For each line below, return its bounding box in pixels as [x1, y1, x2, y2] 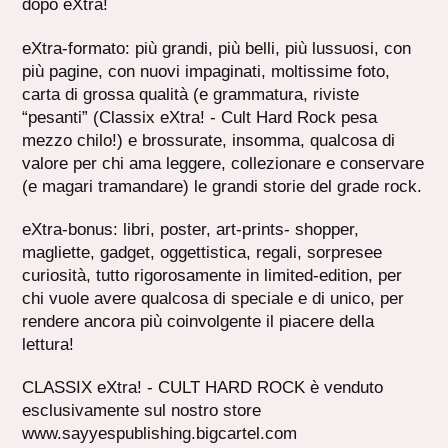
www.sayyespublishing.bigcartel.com [22, 424, 298, 444]
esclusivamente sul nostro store [22, 401, 262, 421]
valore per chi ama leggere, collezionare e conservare [22, 153, 425, 173]
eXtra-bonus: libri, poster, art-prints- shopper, [22, 219, 360, 239]
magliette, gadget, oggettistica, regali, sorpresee [22, 242, 383, 262]
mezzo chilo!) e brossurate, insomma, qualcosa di [22, 130, 396, 150]
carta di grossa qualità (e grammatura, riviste [22, 84, 360, 104]
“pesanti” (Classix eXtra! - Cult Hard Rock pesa [22, 107, 378, 127]
